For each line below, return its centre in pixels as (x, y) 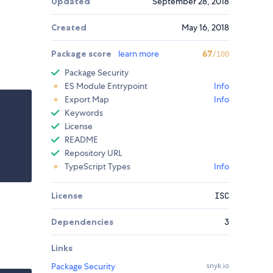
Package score (82, 54)
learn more (139, 54)
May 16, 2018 (205, 28)
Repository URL (93, 153)
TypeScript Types (97, 167)
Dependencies (82, 222)
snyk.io (218, 266)
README (81, 140)
